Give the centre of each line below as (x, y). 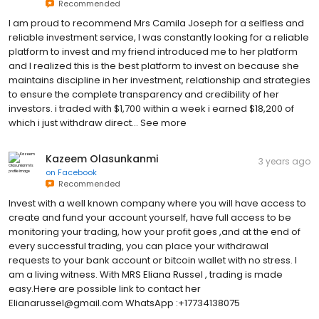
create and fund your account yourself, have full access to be (150, 217)
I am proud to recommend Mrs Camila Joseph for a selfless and (156, 23)
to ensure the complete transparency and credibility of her (144, 94)
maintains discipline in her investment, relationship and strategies (159, 80)
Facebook (77, 172)
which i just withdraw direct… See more (98, 122)
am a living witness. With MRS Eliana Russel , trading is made (146, 274)
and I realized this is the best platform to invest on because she (154, 66)
